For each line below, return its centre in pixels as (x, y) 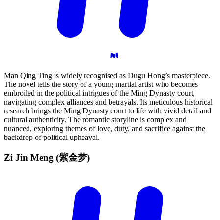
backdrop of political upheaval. (52, 137)
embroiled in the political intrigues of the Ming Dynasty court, (99, 93)
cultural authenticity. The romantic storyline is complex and (95, 120)
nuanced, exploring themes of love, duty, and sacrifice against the (105, 129)
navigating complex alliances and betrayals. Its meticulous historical (108, 102)
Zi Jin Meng (30, 157)
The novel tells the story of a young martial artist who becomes (101, 84)
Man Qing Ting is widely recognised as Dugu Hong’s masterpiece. (107, 76)
